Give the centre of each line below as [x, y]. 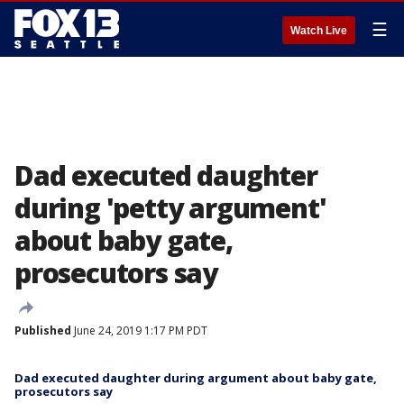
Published [43, 331]
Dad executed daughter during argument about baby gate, [196, 378]
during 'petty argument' [170, 208]
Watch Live [319, 31]
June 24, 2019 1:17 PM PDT [139, 331]
